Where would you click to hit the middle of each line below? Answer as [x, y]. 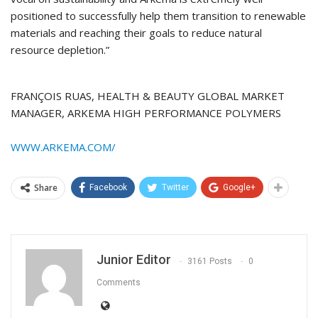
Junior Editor [134, 260]
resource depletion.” [60, 50]
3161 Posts [210, 261]
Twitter [175, 188]
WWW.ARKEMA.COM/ [63, 147]
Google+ [239, 188]
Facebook [108, 188]
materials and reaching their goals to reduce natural [136, 33]
